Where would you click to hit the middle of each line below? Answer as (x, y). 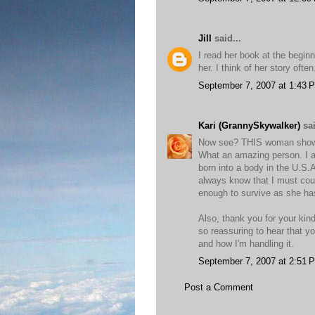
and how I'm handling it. (246, 244)
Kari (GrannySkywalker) (249, 125)
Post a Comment (219, 287)
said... (226, 38)
